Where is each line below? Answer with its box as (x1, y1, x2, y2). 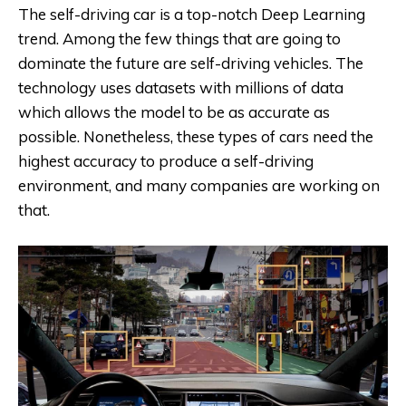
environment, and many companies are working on (18, 175, 380, 195)
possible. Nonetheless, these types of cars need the (18, 126, 373, 146)
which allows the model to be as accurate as (18, 101, 330, 121)
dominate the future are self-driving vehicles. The (18, 53, 363, 72)
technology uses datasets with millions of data (18, 77, 343, 97)
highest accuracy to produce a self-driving (18, 150, 314, 170)
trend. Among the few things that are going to (18, 28, 341, 48)
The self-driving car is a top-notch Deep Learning (18, 4, 365, 24)
